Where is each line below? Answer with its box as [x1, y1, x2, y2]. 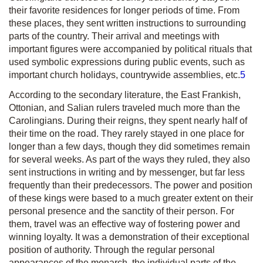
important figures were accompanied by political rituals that [9, 44, 252, 54]
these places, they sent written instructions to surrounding [9, 18, 246, 28]
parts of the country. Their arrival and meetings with [9, 31, 220, 41]
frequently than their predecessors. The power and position [9, 180, 252, 190]
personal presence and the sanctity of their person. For [9, 206, 234, 216]
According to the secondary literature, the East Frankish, [9, 90, 241, 100]
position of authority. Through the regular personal [9, 245, 215, 255]
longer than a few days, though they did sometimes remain [9, 141, 250, 151]
